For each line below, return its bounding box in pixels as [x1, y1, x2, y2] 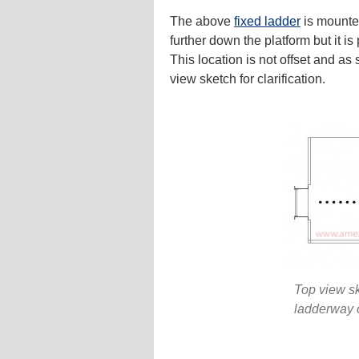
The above [170, 14, 234, 28]
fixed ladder [234, 14, 301, 28]
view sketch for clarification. [170, 71, 325, 86]
